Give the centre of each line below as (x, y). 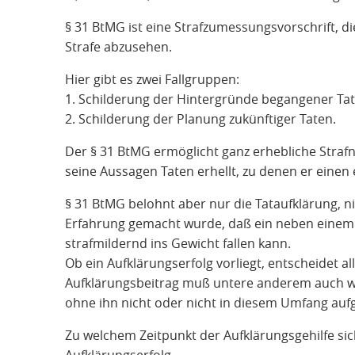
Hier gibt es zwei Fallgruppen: (152, 79)
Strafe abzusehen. (118, 46)
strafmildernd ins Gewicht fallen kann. (178, 243)
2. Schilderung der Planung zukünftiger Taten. (200, 118)
